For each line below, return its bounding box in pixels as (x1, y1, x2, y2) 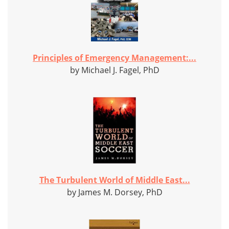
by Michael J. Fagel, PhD (70, 64, 159, 76)
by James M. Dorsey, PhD (66, 187, 163, 198)
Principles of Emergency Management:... (33, 52, 196, 64)
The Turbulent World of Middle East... (39, 174, 190, 186)
